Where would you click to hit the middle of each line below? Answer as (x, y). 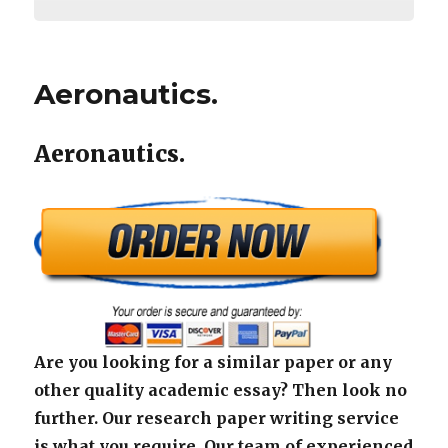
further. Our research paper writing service (217, 417)
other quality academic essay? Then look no (221, 389)
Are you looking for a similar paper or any (213, 361)
